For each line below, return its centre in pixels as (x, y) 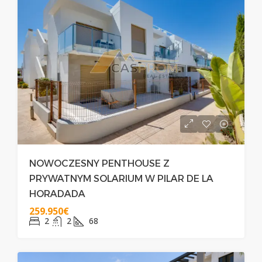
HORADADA (57, 194)
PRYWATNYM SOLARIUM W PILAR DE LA (121, 179)
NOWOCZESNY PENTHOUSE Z (99, 163)
